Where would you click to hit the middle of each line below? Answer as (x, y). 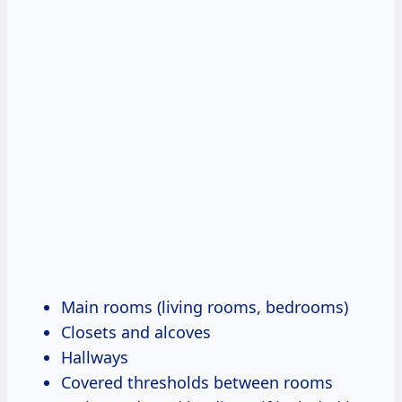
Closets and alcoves (136, 332)
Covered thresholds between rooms (197, 382)
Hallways (95, 357)
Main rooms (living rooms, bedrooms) (205, 306)
